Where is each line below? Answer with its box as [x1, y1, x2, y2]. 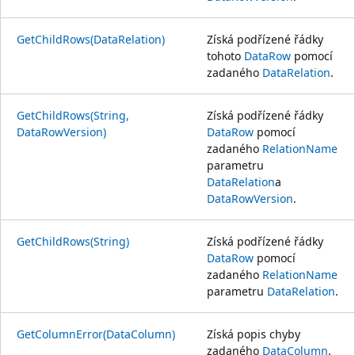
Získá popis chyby [207, 326, 300, 342]
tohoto [207, 48, 244, 63]
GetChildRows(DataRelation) [17, 31, 165, 47]
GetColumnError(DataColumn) [17, 326, 175, 342]
